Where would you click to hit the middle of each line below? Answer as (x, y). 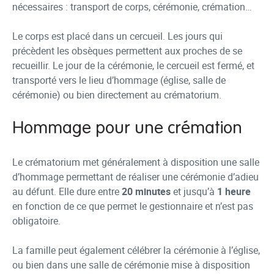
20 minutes (146, 191)
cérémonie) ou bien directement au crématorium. (117, 95)
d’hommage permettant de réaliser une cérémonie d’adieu (135, 177)
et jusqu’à (194, 191)
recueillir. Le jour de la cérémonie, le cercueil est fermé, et (133, 65)
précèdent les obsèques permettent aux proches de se (127, 51)
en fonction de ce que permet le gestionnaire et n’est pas (133, 206)
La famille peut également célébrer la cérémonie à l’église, (136, 250)
